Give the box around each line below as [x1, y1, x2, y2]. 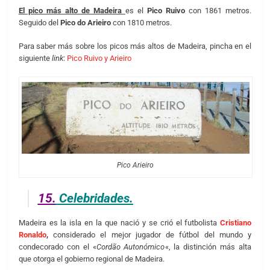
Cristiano [220, 218, 252, 227]
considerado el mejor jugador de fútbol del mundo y [48, 230, 252, 239]
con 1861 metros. [185, 5, 252, 15]
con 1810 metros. [110, 17, 172, 27]
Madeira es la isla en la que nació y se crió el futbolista [18, 218, 221, 227]
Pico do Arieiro [60, 17, 111, 27]
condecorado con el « [18, 242, 96, 251]
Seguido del [18, 17, 60, 27]
